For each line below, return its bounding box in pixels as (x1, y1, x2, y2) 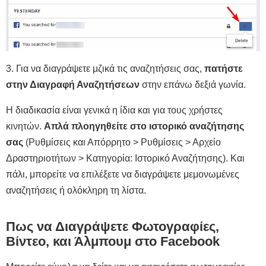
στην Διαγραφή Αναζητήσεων (6, 79, 140, 90)
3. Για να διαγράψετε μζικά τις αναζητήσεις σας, (6, 63, 204, 74)
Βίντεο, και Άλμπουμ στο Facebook (6, 233, 220, 249)
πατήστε (204, 63, 243, 74)
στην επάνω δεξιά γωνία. (140, 79, 246, 90)
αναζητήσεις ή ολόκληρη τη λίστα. (6, 185, 146, 195)
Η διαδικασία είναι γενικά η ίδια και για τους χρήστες (6, 104, 223, 115)
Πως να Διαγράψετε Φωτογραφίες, (6, 218, 219, 234)
